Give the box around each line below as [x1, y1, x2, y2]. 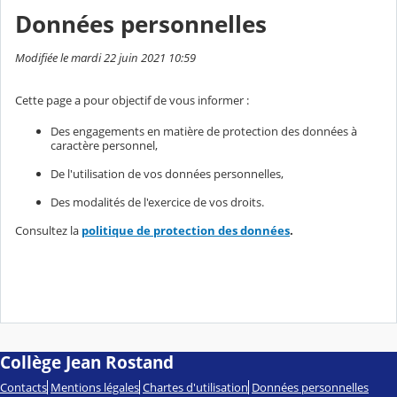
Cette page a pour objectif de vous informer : [15, 91, 249, 108]
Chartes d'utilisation [143, 378, 248, 395]
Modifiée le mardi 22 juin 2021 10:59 [15, 49, 196, 66]
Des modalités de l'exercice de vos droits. [51, 193, 264, 210]
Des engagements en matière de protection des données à [51, 122, 357, 139]
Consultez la [15, 222, 82, 238]
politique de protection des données [82, 222, 290, 238]
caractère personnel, [51, 136, 158, 153]
